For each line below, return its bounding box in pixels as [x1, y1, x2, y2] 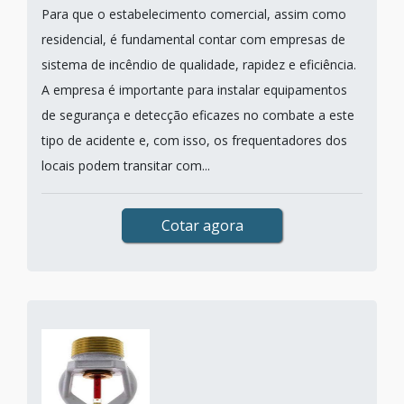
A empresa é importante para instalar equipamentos [41, 81, 347, 98]
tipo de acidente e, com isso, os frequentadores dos [41, 132, 347, 149]
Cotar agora [161, 216, 243, 235]
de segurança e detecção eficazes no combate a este [41, 106, 354, 124]
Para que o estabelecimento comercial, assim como [41, 5, 346, 23]
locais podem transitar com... [41, 157, 210, 174]
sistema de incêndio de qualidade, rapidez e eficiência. [41, 56, 356, 73]
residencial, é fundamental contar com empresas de [41, 31, 345, 48]
